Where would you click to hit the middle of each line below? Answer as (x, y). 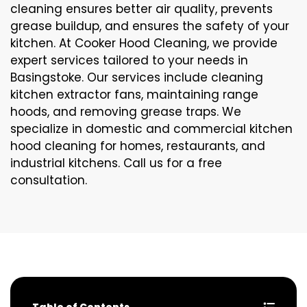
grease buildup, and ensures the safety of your (150, 26)
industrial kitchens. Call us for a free (116, 163)
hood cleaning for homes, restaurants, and (138, 146)
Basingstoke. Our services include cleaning (137, 78)
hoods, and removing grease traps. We (126, 112)
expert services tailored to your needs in (129, 61)
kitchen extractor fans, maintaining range (134, 95)
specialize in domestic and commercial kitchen (151, 129)
